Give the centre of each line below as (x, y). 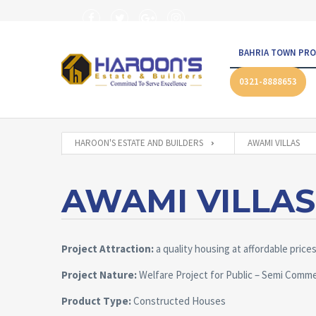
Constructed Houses (178, 301)
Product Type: (96, 301)
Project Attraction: (108, 249)
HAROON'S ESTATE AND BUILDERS (139, 143)
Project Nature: (99, 275)
